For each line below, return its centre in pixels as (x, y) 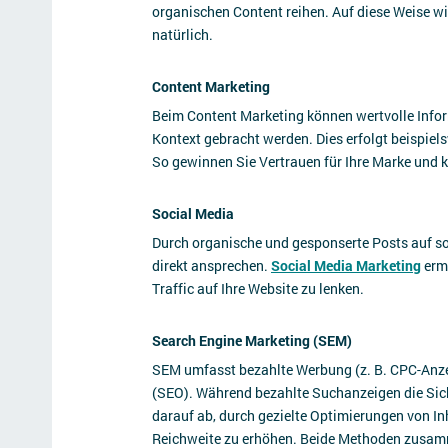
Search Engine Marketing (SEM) (252, 340)
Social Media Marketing (346, 265)
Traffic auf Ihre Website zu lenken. (259, 288)
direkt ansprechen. (211, 265)
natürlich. (187, 34)
